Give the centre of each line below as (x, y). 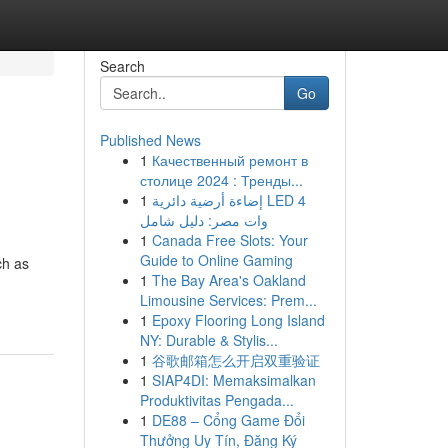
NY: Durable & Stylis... (208, 340)
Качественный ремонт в (229, 160)
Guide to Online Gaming (216, 260)
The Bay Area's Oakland (228, 280)
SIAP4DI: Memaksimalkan (233, 380)
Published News (150, 140)
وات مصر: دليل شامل (203, 220)
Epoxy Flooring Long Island (238, 320)
